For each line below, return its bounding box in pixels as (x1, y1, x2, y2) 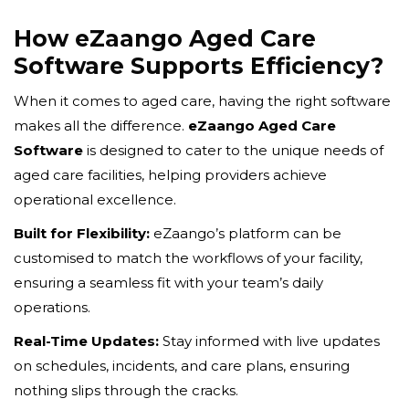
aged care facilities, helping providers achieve (14, 165, 327, 184)
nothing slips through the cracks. (14, 381, 238, 399)
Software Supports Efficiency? (14, 51, 383, 79)
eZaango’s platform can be (150, 224, 341, 242)
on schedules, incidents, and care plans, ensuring (14, 356, 350, 374)
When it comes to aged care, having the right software (14, 91, 391, 110)
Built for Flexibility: (14, 224, 150, 242)
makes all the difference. (14, 116, 188, 134)
